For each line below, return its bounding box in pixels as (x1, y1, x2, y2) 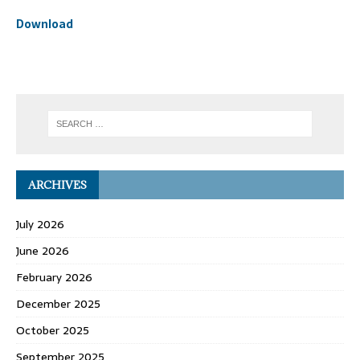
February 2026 (16, 268, 92, 286)
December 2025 (16, 294, 100, 313)
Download (16, 15, 73, 34)
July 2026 (16, 215, 64, 233)
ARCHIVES (28, 177, 87, 192)
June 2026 (16, 241, 69, 260)
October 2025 (16, 321, 89, 339)
